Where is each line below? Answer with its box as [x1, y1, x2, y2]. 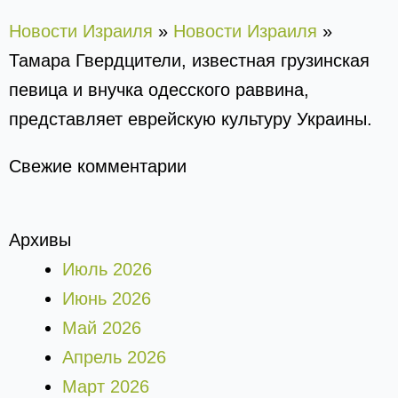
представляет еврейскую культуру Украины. [9, 109, 372, 129]
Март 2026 [62, 377, 149, 396]
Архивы [9, 230, 71, 250]
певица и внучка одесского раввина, [9, 80, 309, 99]
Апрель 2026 [62, 347, 166, 367]
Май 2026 [62, 318, 141, 338]
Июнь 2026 [62, 289, 151, 308]
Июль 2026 [62, 259, 152, 279]
